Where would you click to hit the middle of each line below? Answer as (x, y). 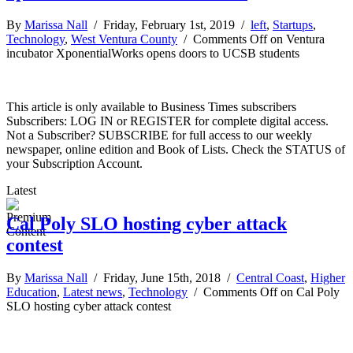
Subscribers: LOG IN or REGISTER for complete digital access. (167, 121)
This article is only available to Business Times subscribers (151, 106)
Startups (293, 24)
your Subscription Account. (74, 163)
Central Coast (270, 278)
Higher (328, 278)
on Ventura (296, 39)
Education (32, 292)
